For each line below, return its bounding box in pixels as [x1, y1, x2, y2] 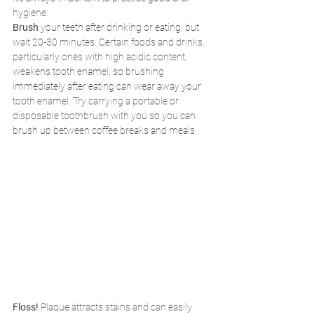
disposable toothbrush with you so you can [13, 110, 198, 122]
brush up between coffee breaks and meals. [13, 125, 197, 137]
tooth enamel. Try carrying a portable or [13, 95, 181, 107]
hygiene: [13, 7, 48, 19]
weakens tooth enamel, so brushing [13, 66, 166, 78]
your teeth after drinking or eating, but [41, 22, 201, 34]
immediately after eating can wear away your [13, 81, 203, 93]
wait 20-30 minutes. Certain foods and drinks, [13, 36, 207, 48]
